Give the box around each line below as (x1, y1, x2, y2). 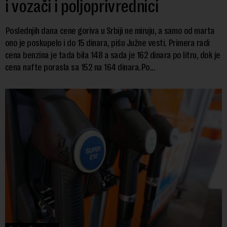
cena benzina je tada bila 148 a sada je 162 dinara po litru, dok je (5, 50, 220, 60)
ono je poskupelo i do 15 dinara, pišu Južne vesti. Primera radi (5, 38, 210, 48)
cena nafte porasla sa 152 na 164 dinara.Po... (5, 62, 156, 72)
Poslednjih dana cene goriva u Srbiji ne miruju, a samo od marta (5, 26, 215, 36)
